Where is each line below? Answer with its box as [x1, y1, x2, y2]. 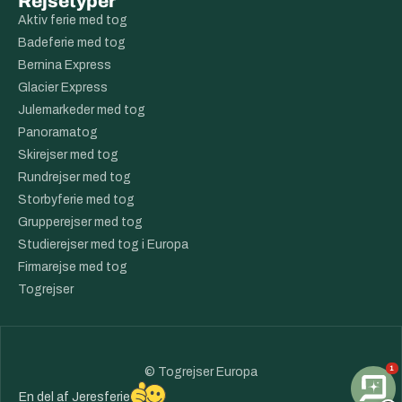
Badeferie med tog [18, 36, 126, 50]
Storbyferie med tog [18, 193, 135, 207]
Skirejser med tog [18, 148, 118, 162]
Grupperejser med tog [18, 215, 143, 230]
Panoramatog [18, 126, 98, 140]
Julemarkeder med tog [18, 103, 145, 118]
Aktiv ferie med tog [18, 13, 127, 28]
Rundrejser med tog [18, 170, 131, 185]
